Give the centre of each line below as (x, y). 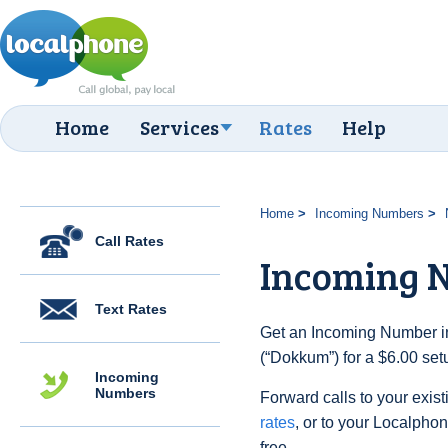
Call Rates (129, 241)
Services (179, 127)
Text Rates (131, 309)
